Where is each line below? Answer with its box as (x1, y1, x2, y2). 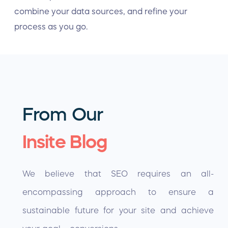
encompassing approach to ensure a (22, 188, 214, 196)
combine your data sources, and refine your (14, 7, 187, 15)
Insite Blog (22, 132, 107, 151)
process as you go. (14, 22, 88, 31)
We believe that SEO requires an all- (22, 169, 214, 178)
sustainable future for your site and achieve (22, 206, 214, 214)
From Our (22, 105, 103, 123)
